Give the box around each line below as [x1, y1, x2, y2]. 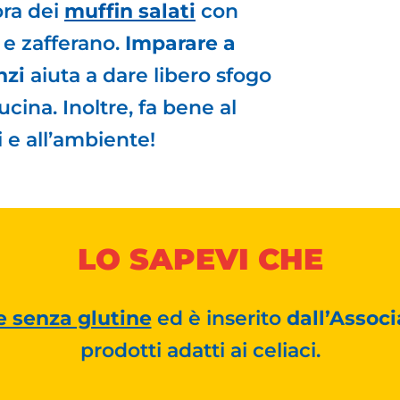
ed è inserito [151, 305, 287, 330]
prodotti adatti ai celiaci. [79, 337, 321, 362]
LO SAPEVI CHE [77, 240, 323, 277]
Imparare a [124, 30, 236, 55]
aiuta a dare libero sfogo [24, 62, 271, 87]
